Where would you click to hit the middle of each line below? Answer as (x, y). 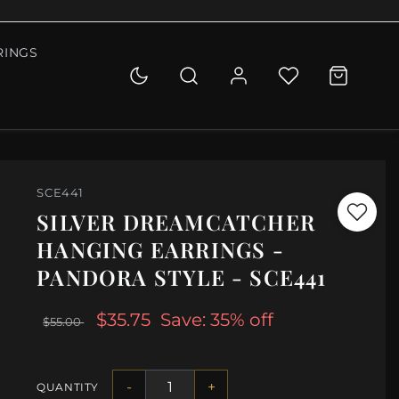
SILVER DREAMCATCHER (176, 222)
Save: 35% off (217, 320)
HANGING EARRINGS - (160, 250)
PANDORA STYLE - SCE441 (182, 277)
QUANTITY (68, 387)
